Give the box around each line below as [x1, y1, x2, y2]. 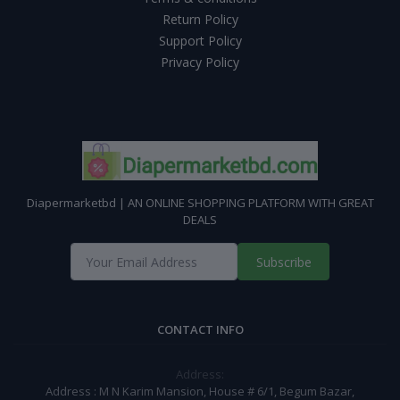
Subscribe [255, 253, 312, 271]
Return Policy [162, 11, 238, 29]
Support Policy [158, 32, 242, 50]
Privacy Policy [161, 54, 239, 71]
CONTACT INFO [156, 321, 244, 338]
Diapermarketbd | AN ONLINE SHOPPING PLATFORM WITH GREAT [26, 195, 374, 212]
